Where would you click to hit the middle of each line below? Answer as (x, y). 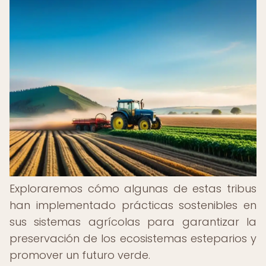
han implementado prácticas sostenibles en (133, 205)
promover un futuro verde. (80, 255)
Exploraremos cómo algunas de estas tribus (133, 189)
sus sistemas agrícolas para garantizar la (133, 222)
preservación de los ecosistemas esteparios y (133, 238)
